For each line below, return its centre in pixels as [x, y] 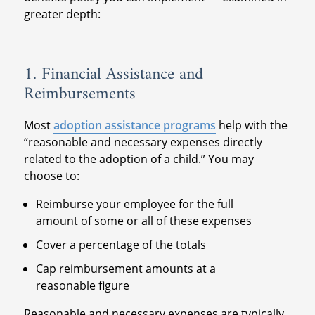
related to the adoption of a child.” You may [139, 159]
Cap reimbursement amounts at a [126, 268]
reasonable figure [83, 285]
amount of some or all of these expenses [144, 220]
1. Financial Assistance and [113, 74]
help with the [251, 125]
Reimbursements [79, 94]
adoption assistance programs [134, 125]
